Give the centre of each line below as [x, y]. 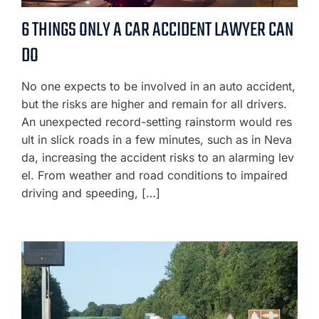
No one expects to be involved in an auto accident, [158, 86]
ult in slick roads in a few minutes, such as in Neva [157, 140]
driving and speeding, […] [91, 193]
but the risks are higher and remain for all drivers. [154, 104]
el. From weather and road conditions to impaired [155, 175]
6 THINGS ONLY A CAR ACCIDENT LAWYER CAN [157, 30]
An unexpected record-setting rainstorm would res [157, 122]
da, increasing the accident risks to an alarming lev [158, 157]
